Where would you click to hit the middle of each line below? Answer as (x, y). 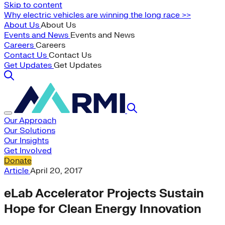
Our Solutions (30, 131)
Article (17, 171)
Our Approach (30, 121)
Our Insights (26, 141)
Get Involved (28, 151)
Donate (18, 161)
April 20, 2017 (56, 171)
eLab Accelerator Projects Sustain (104, 193)
